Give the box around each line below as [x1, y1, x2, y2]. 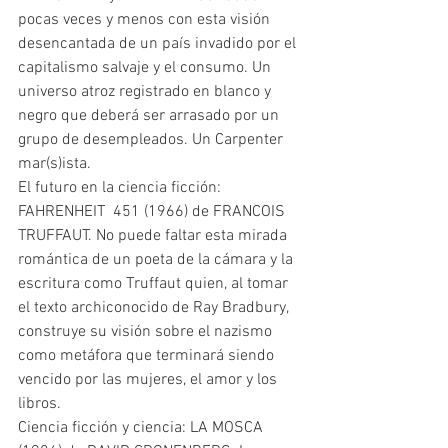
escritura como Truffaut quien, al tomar [18, 274, 292, 295]
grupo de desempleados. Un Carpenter [18, 130, 287, 151]
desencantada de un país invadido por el [18, 34, 300, 55]
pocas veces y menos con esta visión [18, 10, 274, 31]
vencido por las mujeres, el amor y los [18, 370, 281, 391]
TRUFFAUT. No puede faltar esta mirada [18, 226, 291, 247]
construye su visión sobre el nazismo [18, 322, 276, 343]
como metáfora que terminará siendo [18, 346, 278, 367]
